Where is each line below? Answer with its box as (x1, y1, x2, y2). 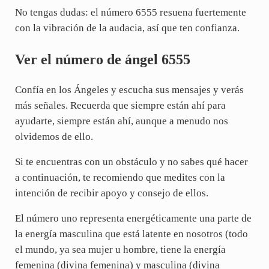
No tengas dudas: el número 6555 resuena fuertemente (14, 7, 246, 19)
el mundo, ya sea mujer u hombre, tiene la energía (14, 244, 226, 256)
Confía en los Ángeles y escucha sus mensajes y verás (14, 84, 244, 96)
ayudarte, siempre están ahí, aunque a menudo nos (14, 115, 228, 127)
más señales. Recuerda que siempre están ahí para (14, 100, 226, 112)
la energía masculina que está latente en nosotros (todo (14, 228, 248, 240)
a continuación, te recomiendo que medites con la (14, 172, 225, 184)
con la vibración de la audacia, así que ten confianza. (14, 22, 240, 34)
